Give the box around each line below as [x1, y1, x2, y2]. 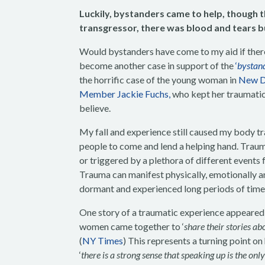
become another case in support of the [79, 60, 236, 71]
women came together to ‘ [79, 221, 185, 232]
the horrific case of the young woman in [79, 74, 239, 85]
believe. [79, 102, 111, 114]
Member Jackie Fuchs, [79, 88, 173, 99]
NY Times [82, 235, 124, 246]
